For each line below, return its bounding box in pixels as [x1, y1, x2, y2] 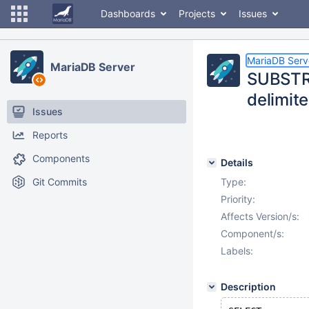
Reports [32, 129, 68, 141]
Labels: [221, 245, 253, 257]
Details [221, 157, 253, 168]
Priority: [221, 193, 255, 205]
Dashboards [101, 8, 155, 19]
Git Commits [32, 176, 87, 188]
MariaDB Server [50, 60, 135, 74]
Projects [179, 8, 215, 19]
